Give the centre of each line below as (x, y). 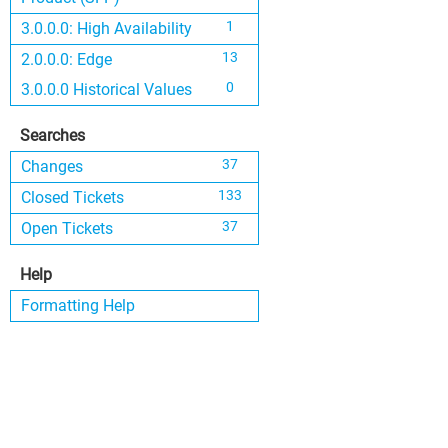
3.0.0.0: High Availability (106, 28)
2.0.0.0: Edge (66, 59)
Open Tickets (67, 228)
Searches (52, 135)
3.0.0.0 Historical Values (106, 89)
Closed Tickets (72, 197)
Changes (52, 166)
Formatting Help (78, 305)
